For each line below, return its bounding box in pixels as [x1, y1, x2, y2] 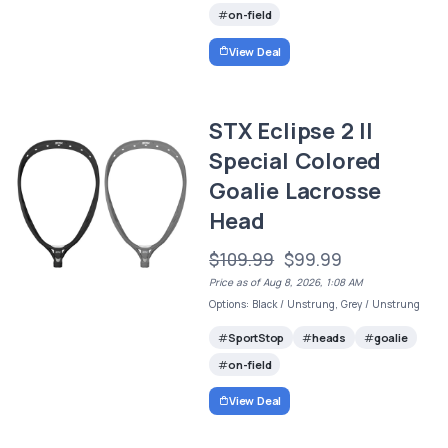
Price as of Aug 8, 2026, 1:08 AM [209, 274, 363, 289]
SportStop [227, 329, 285, 345]
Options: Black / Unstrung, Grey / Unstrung [209, 296, 421, 311]
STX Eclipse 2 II [209, 115, 373, 146]
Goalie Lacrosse [209, 175, 382, 206]
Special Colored [209, 145, 382, 176]
